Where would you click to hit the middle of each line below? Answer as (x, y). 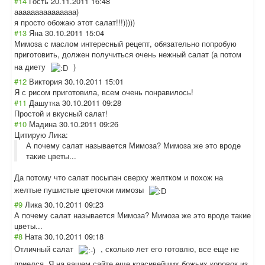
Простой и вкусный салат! (61, 113)
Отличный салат (45, 249)
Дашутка (44, 103)
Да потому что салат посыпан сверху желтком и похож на (119, 177)
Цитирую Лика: (41, 135)
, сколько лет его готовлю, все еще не (169, 249)
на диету (31, 67)
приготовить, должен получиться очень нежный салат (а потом (128, 54)
